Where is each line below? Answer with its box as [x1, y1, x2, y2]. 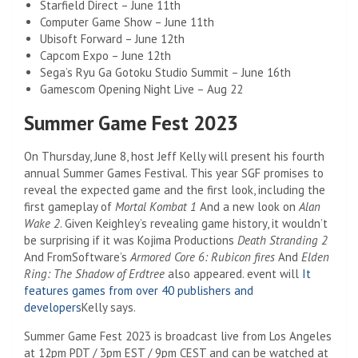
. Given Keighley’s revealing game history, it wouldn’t [60, 215, 328, 231]
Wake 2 [24, 215, 60, 231]
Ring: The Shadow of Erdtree [24, 265, 165, 281]
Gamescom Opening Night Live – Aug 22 [40, 81, 243, 97]
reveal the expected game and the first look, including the [24, 181, 325, 197]
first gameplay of [24, 198, 115, 214]
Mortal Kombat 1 [115, 198, 197, 214]
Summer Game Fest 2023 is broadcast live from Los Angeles [24, 328, 332, 344]
